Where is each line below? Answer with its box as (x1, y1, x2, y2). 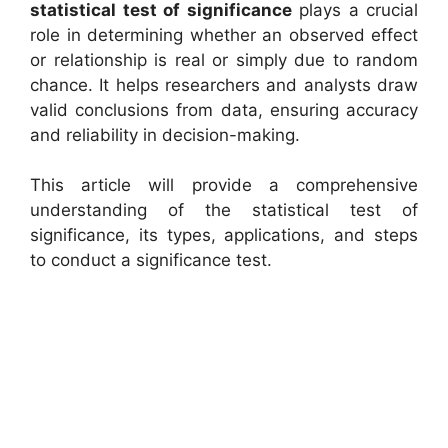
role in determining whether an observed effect (30, 24, 418, 45)
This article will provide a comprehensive (30, 175, 418, 195)
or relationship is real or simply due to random (30, 49, 418, 70)
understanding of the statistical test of (30, 200, 418, 220)
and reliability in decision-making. (30, 124, 300, 145)
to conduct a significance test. (30, 250, 272, 270)
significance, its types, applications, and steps (30, 225, 418, 245)
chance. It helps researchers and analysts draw (30, 74, 418, 95)
